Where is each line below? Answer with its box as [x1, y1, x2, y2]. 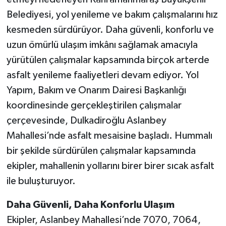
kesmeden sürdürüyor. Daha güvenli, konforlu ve [6, 25, 214, 35]
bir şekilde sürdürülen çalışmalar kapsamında [6, 146, 196, 156]
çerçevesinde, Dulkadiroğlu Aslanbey [6, 116, 166, 126]
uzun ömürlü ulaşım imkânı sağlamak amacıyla [6, 40, 198, 50]
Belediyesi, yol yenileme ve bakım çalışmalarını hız [6, 10, 218, 20]
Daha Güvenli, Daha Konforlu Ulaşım [6, 200, 175, 210]
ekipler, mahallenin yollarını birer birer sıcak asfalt [6, 161, 214, 172]
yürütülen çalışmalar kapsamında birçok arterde [6, 55, 209, 66]
